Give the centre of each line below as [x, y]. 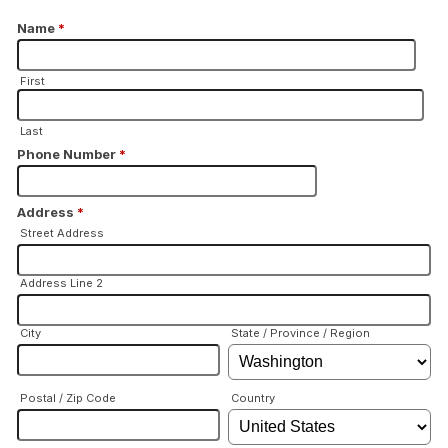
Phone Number [68, 154]
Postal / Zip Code [68, 398]
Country [253, 398]
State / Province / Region [301, 333]
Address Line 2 [61, 283]
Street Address [62, 233]
